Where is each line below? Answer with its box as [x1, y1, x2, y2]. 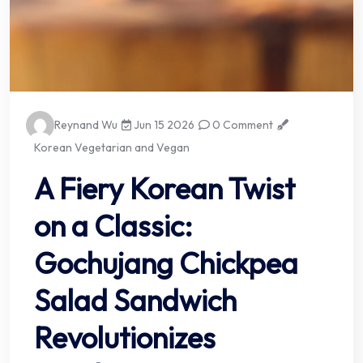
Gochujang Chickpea [34, 244, 298, 281]
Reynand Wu [54, 117, 117, 132]
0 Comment [210, 117, 274, 132]
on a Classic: [34, 207, 193, 244]
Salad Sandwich [34, 281, 237, 318]
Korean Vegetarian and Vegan [34, 139, 190, 155]
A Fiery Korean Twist [34, 169, 295, 207]
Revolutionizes [34, 318, 216, 356]
